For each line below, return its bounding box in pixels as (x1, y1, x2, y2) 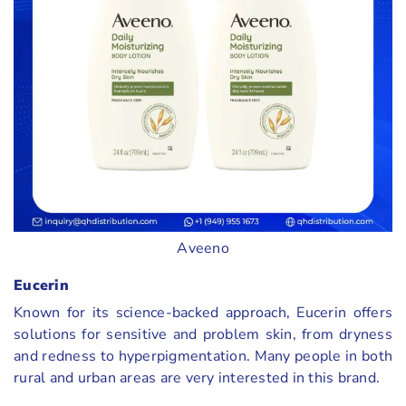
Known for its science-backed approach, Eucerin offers (14, 302, 392, 323)
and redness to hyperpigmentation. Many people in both (14, 345, 392, 366)
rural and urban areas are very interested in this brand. (14, 367, 380, 388)
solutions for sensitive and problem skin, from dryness (14, 324, 392, 344)
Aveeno (177, 238, 229, 259)
